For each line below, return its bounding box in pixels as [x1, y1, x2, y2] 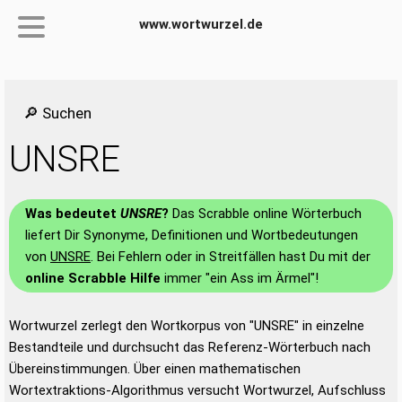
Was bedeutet [25, 205, 120, 222]
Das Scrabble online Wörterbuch [169, 205, 362, 222]
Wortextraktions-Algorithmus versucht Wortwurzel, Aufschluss [9, 382, 386, 398]
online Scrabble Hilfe [25, 270, 161, 286]
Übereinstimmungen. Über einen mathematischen [9, 361, 301, 377]
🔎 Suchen [23, 104, 92, 122]
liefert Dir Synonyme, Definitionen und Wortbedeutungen [25, 227, 358, 243]
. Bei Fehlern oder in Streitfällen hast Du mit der [91, 249, 371, 265]
